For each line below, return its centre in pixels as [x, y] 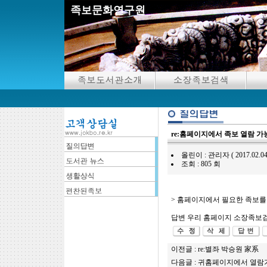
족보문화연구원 [108, 10]
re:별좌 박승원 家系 [228, 249]
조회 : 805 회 [201, 164]
